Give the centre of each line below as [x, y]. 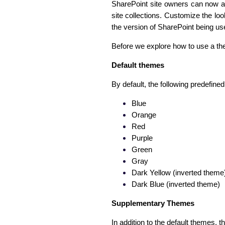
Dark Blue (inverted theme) [176, 184]
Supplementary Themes [153, 203]
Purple [142, 138]
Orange [144, 115]
